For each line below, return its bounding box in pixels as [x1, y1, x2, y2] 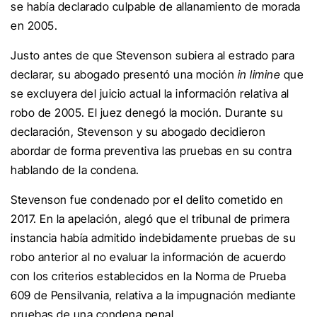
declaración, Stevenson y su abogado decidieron [11, 125, 265, 139]
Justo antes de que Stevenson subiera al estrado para [11, 48, 294, 62]
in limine [237, 67, 284, 81]
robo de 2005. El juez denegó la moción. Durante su [11, 105, 283, 120]
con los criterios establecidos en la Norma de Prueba [11, 269, 286, 283]
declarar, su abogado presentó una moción [11, 67, 238, 81]
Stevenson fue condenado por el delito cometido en [11, 192, 284, 207]
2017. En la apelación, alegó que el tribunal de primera [11, 212, 290, 226]
